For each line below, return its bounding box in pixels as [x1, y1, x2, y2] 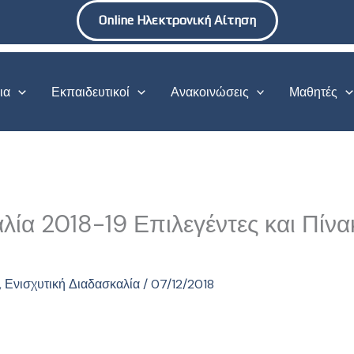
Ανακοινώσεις [170, 83, 249, 100]
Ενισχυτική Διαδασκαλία [4, 276, 140, 293]
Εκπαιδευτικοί [51, 83, 130, 100]
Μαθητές [289, 83, 338, 100]
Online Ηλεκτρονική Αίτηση [98, 13, 256, 28]
